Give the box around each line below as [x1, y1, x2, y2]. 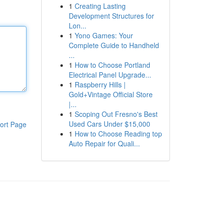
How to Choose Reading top [74, 129, 162, 138]
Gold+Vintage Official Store [68, 89, 153, 99]
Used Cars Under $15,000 [68, 119, 150, 129]
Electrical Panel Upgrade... [68, 70, 151, 80]
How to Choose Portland [74, 60, 150, 70]
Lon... [68, 21, 86, 30]
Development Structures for [68, 11, 154, 21]
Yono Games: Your [74, 30, 133, 40]
